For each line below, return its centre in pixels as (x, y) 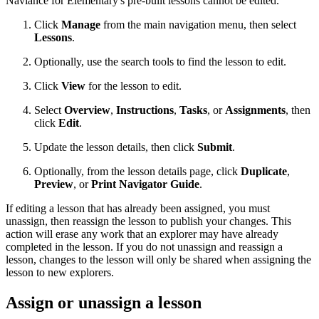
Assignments (255, 110)
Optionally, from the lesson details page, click (137, 172)
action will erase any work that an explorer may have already (142, 234)
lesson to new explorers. (60, 273)
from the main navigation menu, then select (198, 25)
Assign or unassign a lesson (104, 303)
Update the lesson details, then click (116, 147)
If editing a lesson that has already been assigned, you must (138, 209)
